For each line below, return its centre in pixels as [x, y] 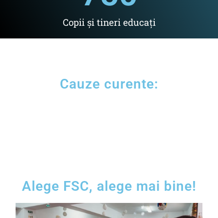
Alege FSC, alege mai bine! [109, 186]
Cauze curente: [109, 84]
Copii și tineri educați [109, 22]
